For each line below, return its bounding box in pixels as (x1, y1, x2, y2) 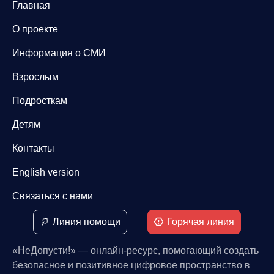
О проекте (12, 24, 58, 35)
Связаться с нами (12, 191, 93, 202)
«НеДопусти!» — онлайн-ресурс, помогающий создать (12, 245, 259, 256)
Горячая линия (167, 217, 235, 228)
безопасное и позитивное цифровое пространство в (12, 260, 250, 271)
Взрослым (12, 72, 59, 83)
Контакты (12, 143, 54, 154)
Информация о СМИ (12, 48, 106, 59)
